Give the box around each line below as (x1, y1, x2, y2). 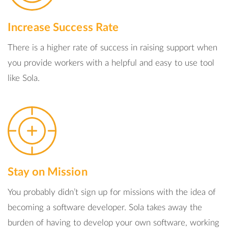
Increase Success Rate (8, 22, 119, 33)
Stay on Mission (8, 166, 88, 178)
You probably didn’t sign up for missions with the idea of (8, 188, 216, 196)
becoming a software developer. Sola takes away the (8, 203, 202, 212)
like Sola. (8, 74, 40, 82)
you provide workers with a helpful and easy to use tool (8, 59, 214, 67)
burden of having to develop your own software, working (8, 218, 219, 227)
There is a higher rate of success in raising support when (8, 43, 217, 52)
